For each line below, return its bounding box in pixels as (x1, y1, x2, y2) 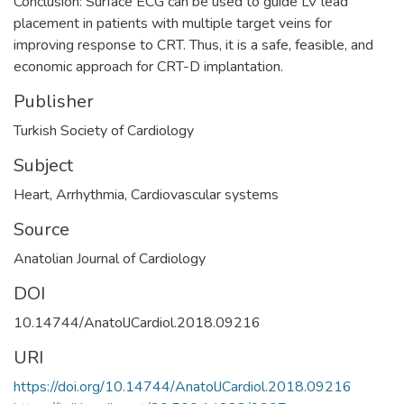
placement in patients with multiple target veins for (14, 13, 332, 33)
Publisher (14, 88, 94, 114)
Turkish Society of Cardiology (14, 120, 194, 141)
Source (14, 216, 69, 242)
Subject (14, 152, 73, 178)
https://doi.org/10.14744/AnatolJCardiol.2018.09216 (14, 376, 352, 397)
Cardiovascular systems (131, 184, 279, 205)
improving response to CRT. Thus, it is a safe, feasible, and (14, 34, 373, 55)
